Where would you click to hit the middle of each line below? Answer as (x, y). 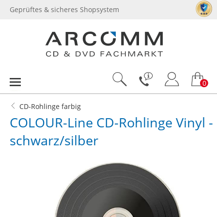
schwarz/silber (54, 140)
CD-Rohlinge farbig (50, 107)
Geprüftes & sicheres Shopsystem (64, 10)
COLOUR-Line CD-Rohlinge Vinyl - (111, 122)
